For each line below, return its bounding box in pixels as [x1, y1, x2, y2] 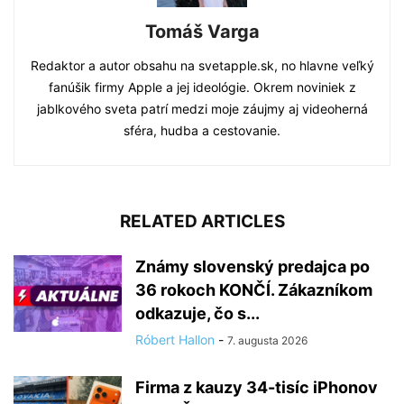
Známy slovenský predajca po [135, 257, 370, 277]
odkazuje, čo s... [135, 304, 260, 324]
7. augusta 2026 [227, 334, 308, 348]
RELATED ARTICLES [119, 211, 285, 233]
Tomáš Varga [144, 21, 260, 43]
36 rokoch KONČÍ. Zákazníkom [135, 280, 372, 300]
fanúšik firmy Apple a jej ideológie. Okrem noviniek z [48, 79, 356, 96]
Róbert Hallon [135, 332, 215, 348]
